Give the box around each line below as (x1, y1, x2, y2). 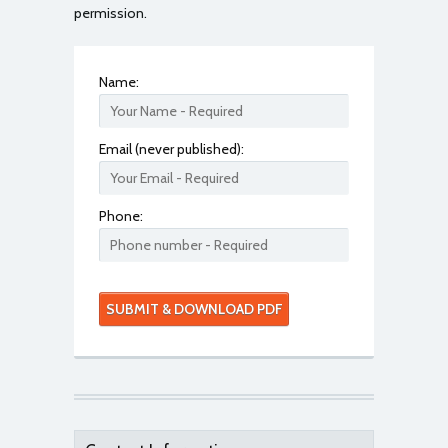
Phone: (99, 207, 143, 225)
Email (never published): (99, 140, 244, 158)
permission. (74, 4, 147, 22)
